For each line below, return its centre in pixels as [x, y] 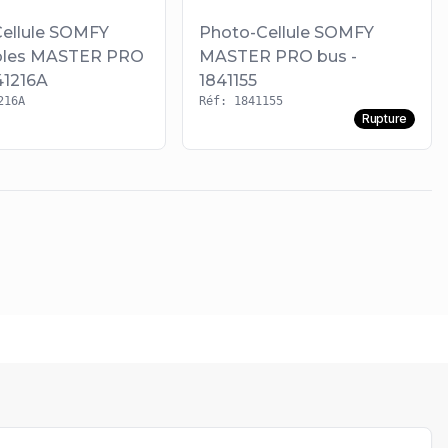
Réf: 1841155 [241, 101]
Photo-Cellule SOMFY [287, 33]
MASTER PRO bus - [278, 57]
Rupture [384, 119]
